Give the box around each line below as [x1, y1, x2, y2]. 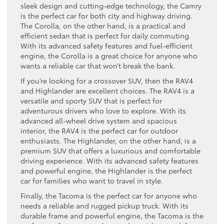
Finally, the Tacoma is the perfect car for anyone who [20, 190, 197, 200]
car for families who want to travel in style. [20, 175, 163, 185]
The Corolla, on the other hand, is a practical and [20, 20, 185, 30]
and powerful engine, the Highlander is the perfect [20, 165, 192, 175]
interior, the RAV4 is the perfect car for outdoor [20, 125, 178, 135]
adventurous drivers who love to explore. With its [20, 105, 186, 115]
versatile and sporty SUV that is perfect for [20, 95, 162, 105]
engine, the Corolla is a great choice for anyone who [20, 50, 197, 60]
